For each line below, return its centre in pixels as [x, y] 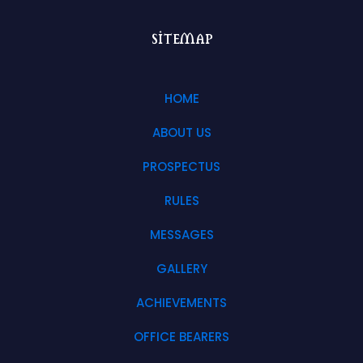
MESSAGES [181, 234]
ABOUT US [181, 132]
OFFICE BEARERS [181, 336]
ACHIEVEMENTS [181, 302]
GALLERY [181, 268]
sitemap [181, 37]
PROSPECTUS [181, 166]
